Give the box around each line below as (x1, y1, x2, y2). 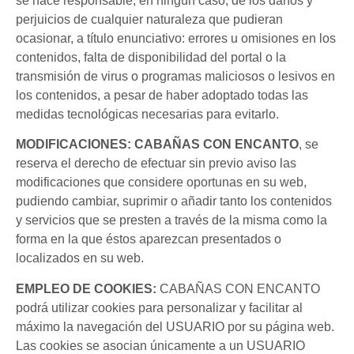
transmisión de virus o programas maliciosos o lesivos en (16, 69, 335, 83)
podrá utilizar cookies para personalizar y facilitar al (16, 300, 303, 314)
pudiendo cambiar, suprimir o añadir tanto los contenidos (16, 194, 332, 209)
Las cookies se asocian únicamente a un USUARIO (16, 338, 305, 352)
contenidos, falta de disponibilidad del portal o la (16, 50, 286, 64)
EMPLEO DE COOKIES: (16, 281, 156, 296)
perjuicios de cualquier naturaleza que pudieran (16, 12, 283, 26)
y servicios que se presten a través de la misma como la (16, 213, 327, 228)
